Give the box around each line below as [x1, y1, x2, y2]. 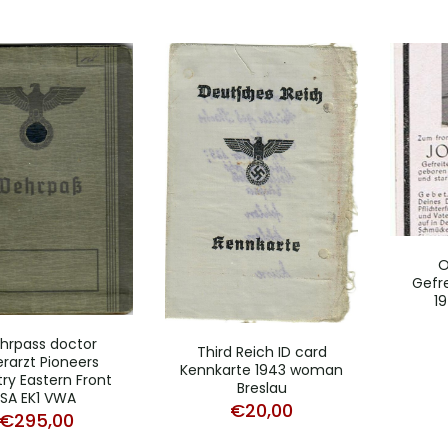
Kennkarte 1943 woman [180, 359, 343, 380]
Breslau [236, 377, 287, 398]
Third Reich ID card [196, 341, 327, 362]
